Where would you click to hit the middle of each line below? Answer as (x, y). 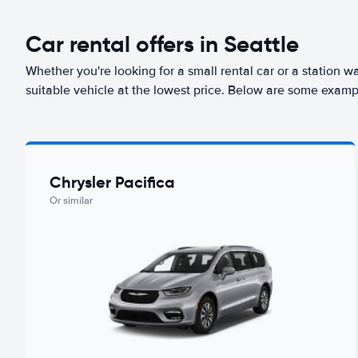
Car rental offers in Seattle (162, 44)
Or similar (71, 201)
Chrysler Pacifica (112, 182)
